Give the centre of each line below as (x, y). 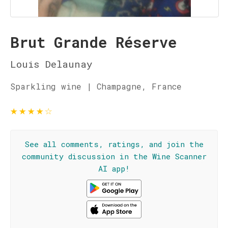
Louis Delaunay (51, 64)
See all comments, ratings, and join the (114, 144)
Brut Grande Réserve (93, 42)
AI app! (114, 168)
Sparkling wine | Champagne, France (96, 86)
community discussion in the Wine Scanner (114, 156)
